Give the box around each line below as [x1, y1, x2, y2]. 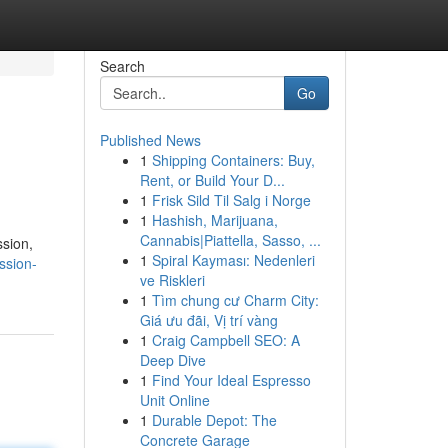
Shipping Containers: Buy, [151, 150, 315, 170]
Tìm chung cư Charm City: [151, 290, 319, 310]
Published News [99, 130, 201, 150]
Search [99, 56, 145, 76]
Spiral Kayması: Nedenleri [151, 250, 315, 270]
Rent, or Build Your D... [139, 170, 285, 190]
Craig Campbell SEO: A [151, 330, 300, 350]
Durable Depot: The [151, 410, 277, 430]
